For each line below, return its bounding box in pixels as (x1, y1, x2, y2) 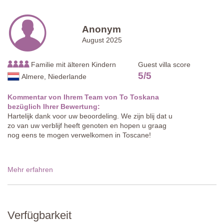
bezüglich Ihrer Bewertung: (7, 102, 100, 110)
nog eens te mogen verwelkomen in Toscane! (7, 130, 151, 139)
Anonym (82, 23, 121, 34)
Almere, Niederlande (21, 72, 86, 80)
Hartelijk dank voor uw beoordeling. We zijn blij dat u (7, 111, 172, 120)
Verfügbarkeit (7, 208, 71, 221)
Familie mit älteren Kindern (29, 60, 116, 68)
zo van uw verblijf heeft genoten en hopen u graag (7, 121, 166, 129)
